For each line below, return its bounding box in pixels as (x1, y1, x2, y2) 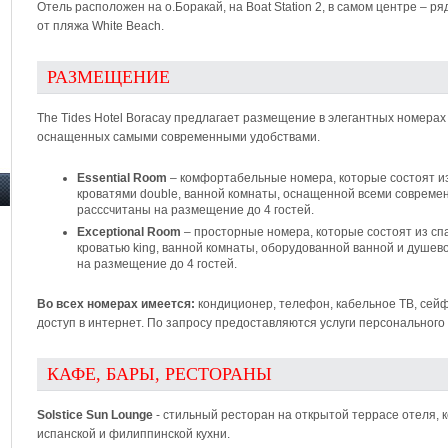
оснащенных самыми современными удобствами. (37, 130, 320, 144)
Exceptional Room (77, 225, 181, 239)
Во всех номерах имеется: (37, 297, 195, 311)
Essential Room (77, 171, 167, 185)
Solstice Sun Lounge (37, 408, 153, 422)
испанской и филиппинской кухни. (37, 427, 230, 441)
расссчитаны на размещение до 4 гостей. (77, 203, 314, 217)
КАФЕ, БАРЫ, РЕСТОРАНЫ (47, 364, 272, 384)
